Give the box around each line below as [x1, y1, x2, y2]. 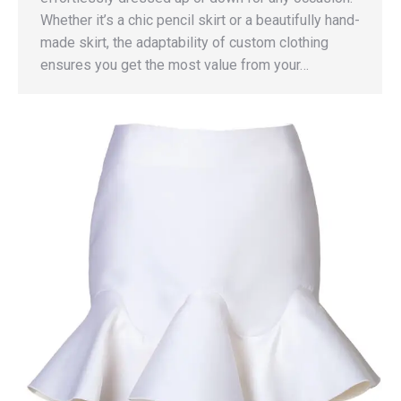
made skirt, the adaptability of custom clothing [40, 34, 328, 52]
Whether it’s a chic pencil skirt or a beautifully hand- [40, 12, 360, 30]
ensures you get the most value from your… [40, 56, 309, 74]
